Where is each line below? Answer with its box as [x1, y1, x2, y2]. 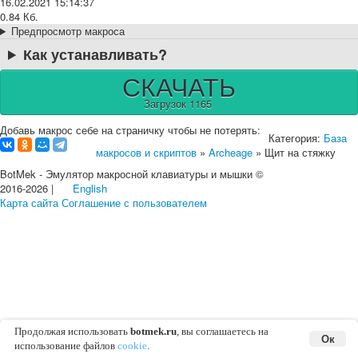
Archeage [209, 145, 253, 160]
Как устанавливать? [23, 44, 168, 65]
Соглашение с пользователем [62, 194, 207, 210]
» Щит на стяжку [253, 145, 336, 160]
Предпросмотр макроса [10, 23, 125, 38]
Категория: [268, 130, 324, 145]
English [73, 180, 107, 196]
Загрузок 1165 [143, 96, 212, 111]
